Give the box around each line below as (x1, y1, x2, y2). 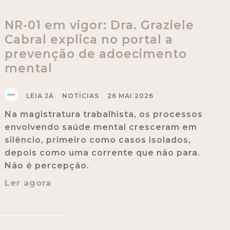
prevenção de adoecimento (4, 46, 187, 61)
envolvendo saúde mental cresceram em (4, 122, 197, 132)
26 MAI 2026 (107, 91, 154, 100)
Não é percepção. (4, 160, 89, 170)
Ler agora (4, 178, 51, 188)
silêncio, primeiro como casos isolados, (4, 135, 191, 145)
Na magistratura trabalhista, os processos (4, 109, 203, 119)
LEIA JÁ (26, 91, 54, 100)
